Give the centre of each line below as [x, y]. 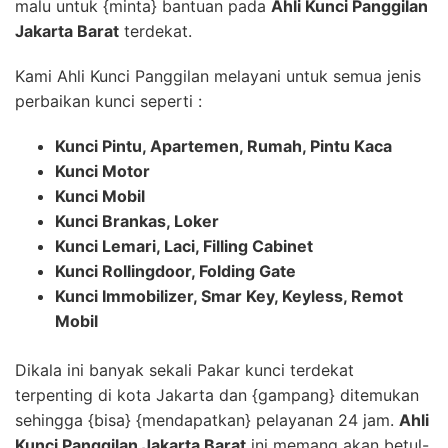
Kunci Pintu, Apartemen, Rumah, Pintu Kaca [223, 145]
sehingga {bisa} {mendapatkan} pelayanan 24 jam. [207, 419]
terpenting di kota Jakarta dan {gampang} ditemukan [217, 394]
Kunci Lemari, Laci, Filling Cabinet [184, 245]
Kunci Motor [102, 170]
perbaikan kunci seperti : [108, 100]
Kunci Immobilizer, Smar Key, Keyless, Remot [229, 295]
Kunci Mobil [100, 195]
